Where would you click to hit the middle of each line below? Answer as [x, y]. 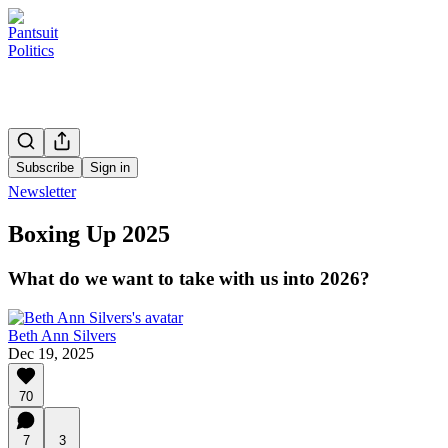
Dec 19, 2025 [51, 353]
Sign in [110, 167]
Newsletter [42, 191]
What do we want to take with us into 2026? [189, 278]
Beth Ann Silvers [62, 335]
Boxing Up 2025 [89, 233]
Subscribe [45, 167]
